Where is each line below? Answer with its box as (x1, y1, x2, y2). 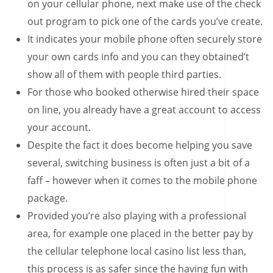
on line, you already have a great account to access (27, 103, 261, 116)
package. (27, 191, 68, 205)
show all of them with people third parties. (27, 68, 221, 81)
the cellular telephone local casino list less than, (27, 244, 246, 258)
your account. (27, 121, 91, 134)
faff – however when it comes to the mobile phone (27, 174, 257, 187)
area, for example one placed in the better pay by (27, 227, 253, 240)
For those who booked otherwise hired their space (27, 85, 259, 99)
